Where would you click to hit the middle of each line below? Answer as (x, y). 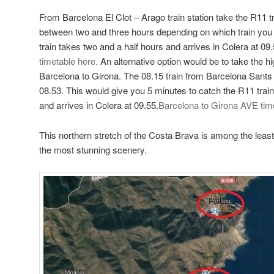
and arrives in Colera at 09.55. (99, 105)
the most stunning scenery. (93, 149)
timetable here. (68, 61)
